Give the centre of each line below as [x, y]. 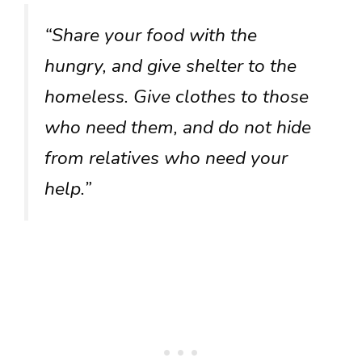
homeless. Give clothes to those [177, 97]
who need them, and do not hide [178, 128]
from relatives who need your [166, 158]
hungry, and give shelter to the [170, 66]
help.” [68, 189]
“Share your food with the [151, 36]
